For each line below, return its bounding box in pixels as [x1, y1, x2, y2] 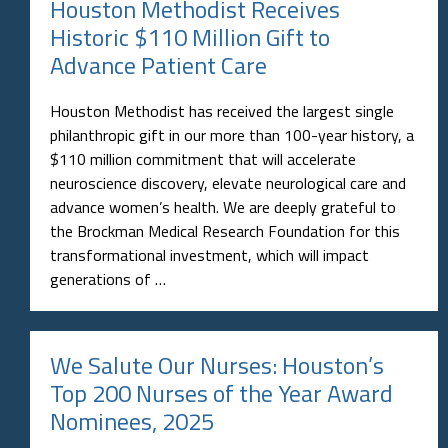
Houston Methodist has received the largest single [50, 98, 394, 123]
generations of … [50, 266, 166, 291]
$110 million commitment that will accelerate [50, 146, 356, 171]
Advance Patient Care [50, 46, 267, 83]
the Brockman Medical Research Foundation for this [50, 218, 400, 243]
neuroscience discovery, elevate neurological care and [50, 170, 406, 195]
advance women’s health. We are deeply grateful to [50, 194, 396, 219]
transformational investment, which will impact [50, 242, 369, 267]
